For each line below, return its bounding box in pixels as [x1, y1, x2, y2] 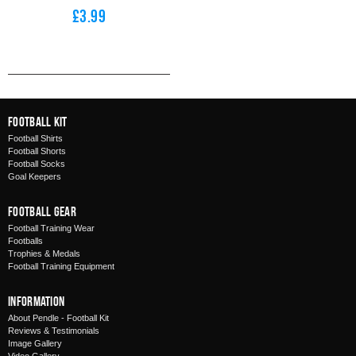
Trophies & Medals [8, 249, 80, 258]
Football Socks [8, 159, 65, 168]
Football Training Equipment [8, 261, 114, 271]
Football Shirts [8, 133, 63, 143]
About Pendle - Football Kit [8, 313, 109, 323]
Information [8, 294, 65, 308]
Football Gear [8, 204, 76, 219]
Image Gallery [8, 339, 62, 348]
